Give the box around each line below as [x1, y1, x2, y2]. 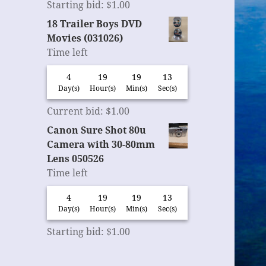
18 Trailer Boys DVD [47, 17, 142, 31]
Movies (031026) [47, 31, 123, 45]
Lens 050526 [47, 152, 104, 166]
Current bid [47, 104, 101, 118]
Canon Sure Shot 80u [47, 123, 147, 137]
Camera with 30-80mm [47, 138, 156, 151]
